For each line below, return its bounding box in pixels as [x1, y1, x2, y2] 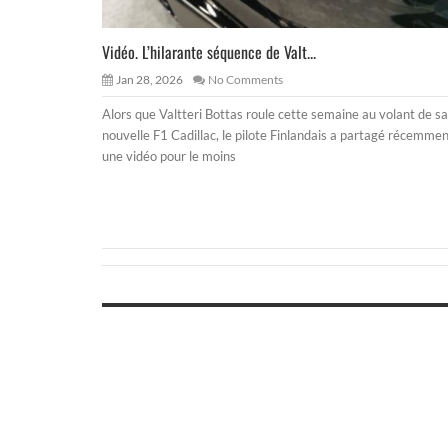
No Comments [208, 71, 283, 87]
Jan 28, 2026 [116, 71, 183, 87]
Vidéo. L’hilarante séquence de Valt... [102, 39, 316, 64]
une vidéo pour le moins [102, 147, 236, 164]
